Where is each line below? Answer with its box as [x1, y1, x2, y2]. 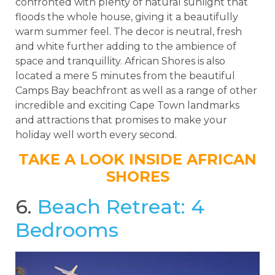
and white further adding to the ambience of [15, 40, 236, 52]
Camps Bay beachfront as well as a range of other [15, 84, 257, 96]
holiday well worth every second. [15, 128, 177, 141]
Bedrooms [15, 218, 118, 242]
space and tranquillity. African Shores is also [15, 55, 225, 67]
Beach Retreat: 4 [37, 195, 204, 219]
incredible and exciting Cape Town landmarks [15, 99, 239, 111]
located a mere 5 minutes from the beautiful [15, 69, 235, 82]
